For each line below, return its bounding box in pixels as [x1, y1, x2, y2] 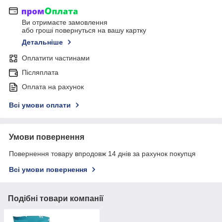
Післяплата [22, 68, 58, 77]
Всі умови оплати [9, 101, 71, 110]
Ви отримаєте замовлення [22, 18, 108, 27]
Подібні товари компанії [8, 194, 104, 203]
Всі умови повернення [9, 166, 87, 174]
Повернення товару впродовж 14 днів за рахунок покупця [9, 150, 196, 158]
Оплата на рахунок [22, 83, 84, 91]
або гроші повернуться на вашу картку [22, 26, 146, 35]
